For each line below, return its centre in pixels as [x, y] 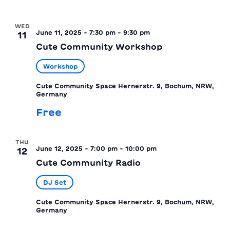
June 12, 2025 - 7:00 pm [77, 148]
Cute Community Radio [88, 162]
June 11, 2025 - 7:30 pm [76, 32]
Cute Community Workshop [99, 46]
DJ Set [55, 182]
